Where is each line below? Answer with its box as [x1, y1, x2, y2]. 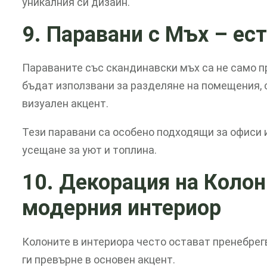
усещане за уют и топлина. [22, 144, 157, 157]
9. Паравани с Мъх [22, 21, 214, 47]
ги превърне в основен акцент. [22, 253, 175, 266]
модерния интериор [22, 195, 221, 221]
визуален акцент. [22, 97, 108, 110]
